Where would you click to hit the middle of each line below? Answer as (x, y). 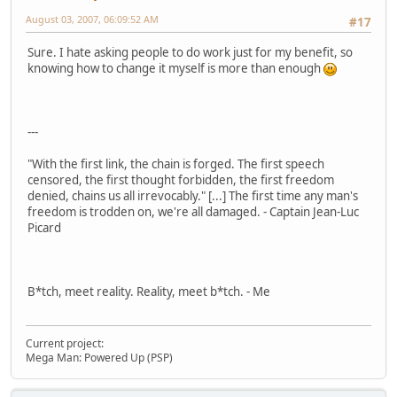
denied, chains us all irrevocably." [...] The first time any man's (193, 196)
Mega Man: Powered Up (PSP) (99, 358)
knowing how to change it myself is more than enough (175, 69)
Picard (44, 228)
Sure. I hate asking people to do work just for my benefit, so (190, 53)
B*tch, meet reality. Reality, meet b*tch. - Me (149, 292)
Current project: (65, 344)
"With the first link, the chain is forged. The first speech (176, 164)
